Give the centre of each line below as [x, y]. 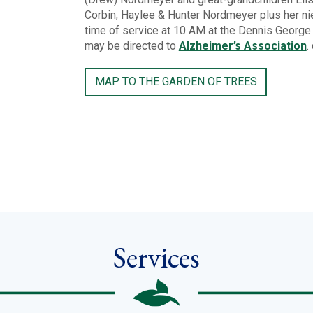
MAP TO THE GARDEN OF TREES [176, 82]
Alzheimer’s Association [242, 45]
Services [156, 257]
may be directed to [131, 45]
